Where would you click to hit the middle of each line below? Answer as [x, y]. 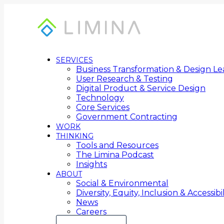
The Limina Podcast [115, 155]
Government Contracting [127, 117]
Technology [100, 98]
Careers [91, 212]
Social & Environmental [122, 183]
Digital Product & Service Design [141, 88]
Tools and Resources [117, 145]
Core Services [103, 107]
